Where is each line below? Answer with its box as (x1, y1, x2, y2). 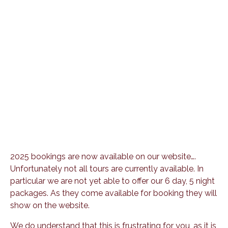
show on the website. (10, 201, 90, 211)
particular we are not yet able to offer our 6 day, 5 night (10, 176, 215, 186)
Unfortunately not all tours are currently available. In (10, 164, 204, 174)
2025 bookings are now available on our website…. (10, 152, 196, 162)
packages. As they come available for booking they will (10, 188, 217, 198)
